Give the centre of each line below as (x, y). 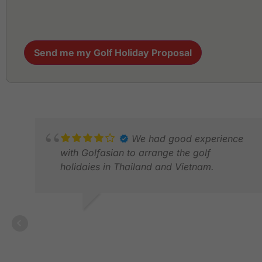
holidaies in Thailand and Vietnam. (137, 166)
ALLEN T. (50, 218)
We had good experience (187, 138)
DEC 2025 (52, 231)
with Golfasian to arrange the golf (135, 152)
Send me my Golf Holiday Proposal (113, 52)
